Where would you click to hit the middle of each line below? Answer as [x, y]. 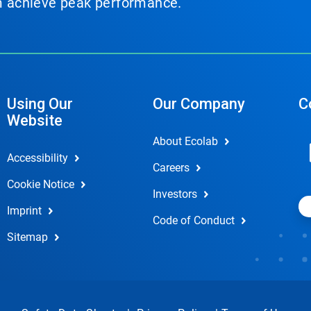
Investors [175, 194]
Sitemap [27, 237]
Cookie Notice [40, 185]
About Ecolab [185, 142]
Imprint [24, 211]
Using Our [40, 104]
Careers [171, 168]
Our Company [199, 104]
